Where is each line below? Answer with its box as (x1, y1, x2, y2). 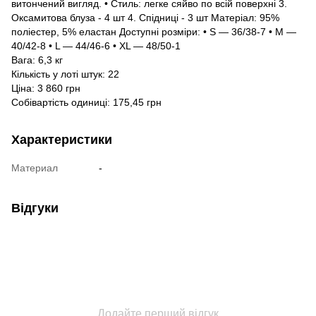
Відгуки (11, 200, 59, 215)
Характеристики (11, 132, 112, 147)
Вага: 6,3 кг (11, 54, 63, 66)
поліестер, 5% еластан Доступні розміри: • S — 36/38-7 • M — (11, 25, 296, 37)
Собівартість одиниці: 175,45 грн (11, 96, 162, 108)
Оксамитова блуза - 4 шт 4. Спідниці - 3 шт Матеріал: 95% (11, 11, 279, 23)
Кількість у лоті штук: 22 (11, 68, 119, 80)
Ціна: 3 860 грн (11, 82, 80, 94)
